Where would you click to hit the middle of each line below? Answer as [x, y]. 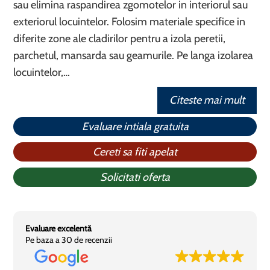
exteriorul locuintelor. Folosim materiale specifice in [130, 22]
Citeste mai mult [207, 100]
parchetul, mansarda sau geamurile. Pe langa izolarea [133, 55]
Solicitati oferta [135, 177]
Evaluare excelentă [59, 228]
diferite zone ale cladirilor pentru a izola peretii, [120, 39]
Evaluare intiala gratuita [135, 127]
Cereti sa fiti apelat [135, 152]
